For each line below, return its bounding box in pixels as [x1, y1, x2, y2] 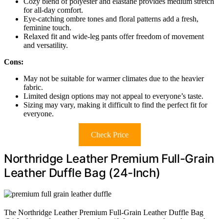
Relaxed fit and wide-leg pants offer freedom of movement [23, 32, 204, 41]
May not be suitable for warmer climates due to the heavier [23, 74, 204, 83]
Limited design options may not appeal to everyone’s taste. [23, 91, 203, 100]
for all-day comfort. [23, 5, 83, 14]
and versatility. [23, 41, 68, 49]
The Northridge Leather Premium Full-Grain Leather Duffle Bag [4, 208, 203, 217]
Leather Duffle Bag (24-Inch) [4, 165, 160, 180]
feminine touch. [23, 23, 71, 32]
